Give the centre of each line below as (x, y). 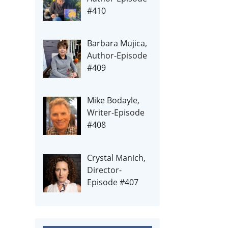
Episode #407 (113, 182)
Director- (105, 170)
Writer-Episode (116, 113)
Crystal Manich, (117, 158)
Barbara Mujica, (117, 44)
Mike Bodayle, (113, 101)
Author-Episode (117, 56)
